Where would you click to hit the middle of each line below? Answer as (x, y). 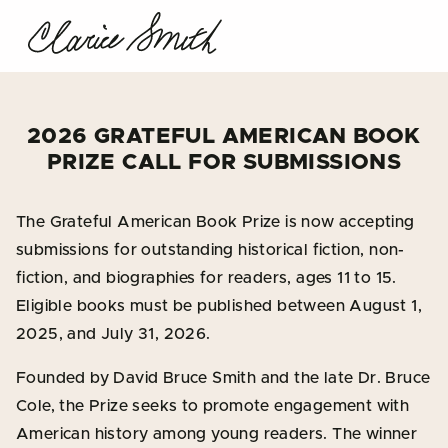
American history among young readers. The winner (217, 434)
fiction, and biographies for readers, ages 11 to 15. (206, 278)
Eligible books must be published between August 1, (219, 306)
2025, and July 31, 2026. (113, 334)
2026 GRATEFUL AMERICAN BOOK (224, 137)
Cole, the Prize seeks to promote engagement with (213, 406)
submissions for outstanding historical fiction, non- (210, 250)
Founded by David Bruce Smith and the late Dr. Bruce (223, 378)
